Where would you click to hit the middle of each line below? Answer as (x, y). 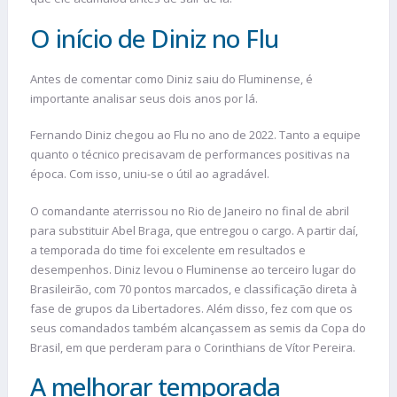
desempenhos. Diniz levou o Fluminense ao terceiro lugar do (193, 269)
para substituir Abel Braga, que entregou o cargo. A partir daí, (194, 230)
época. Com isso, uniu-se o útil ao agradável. (150, 174)
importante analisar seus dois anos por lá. (144, 98)
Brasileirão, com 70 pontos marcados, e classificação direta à (194, 288)
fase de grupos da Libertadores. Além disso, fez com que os (191, 308)
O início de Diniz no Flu (155, 38)
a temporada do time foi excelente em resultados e (168, 249)
